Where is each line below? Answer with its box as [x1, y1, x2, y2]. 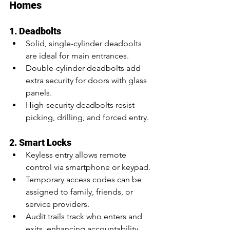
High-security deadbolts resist [26, 100, 137, 110]
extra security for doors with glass [26, 75, 149, 85]
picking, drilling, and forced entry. [26, 112, 149, 122]
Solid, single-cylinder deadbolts [26, 39, 144, 48]
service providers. [26, 199, 89, 209]
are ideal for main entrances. [26, 51, 129, 61]
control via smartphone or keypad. [26, 162, 150, 172]
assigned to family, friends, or [26, 187, 135, 197]
